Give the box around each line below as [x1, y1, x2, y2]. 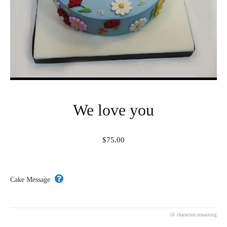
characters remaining [177, 212, 217, 218]
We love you [73, 100, 154, 119]
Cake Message [10, 175, 50, 183]
